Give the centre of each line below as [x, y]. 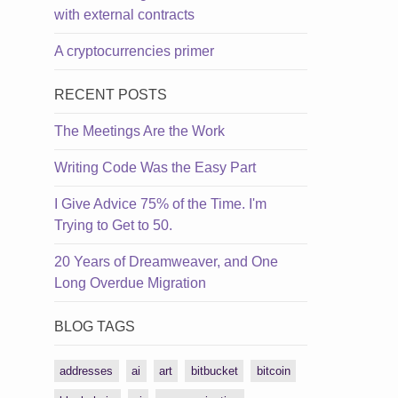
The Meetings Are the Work [139, 131]
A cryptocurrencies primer [134, 51]
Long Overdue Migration [130, 283]
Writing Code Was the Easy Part [155, 167]
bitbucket [214, 371]
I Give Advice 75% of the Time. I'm [160, 203]
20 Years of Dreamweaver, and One [166, 261]
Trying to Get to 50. [113, 225]
